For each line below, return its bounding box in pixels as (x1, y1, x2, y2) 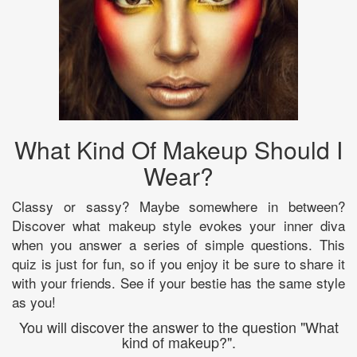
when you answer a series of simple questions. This (12, 233, 345, 254)
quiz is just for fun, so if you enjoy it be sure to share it (12, 253, 345, 273)
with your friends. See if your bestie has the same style (12, 272, 345, 292)
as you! (12, 291, 56, 312)
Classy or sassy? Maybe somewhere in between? (12, 195, 345, 216)
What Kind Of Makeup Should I (14, 131, 343, 167)
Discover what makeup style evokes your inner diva (12, 214, 345, 235)
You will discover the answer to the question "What (18, 316, 339, 337)
